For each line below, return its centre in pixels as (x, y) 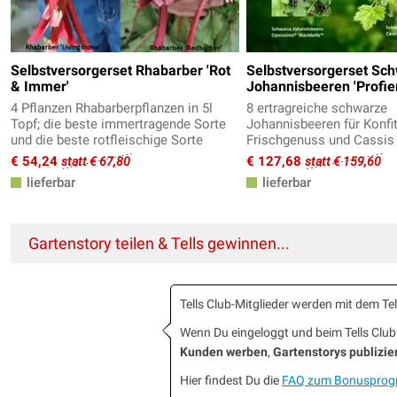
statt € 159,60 (343, 162)
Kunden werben (224, 352)
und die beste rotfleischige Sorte (107, 140)
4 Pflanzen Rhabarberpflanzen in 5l (112, 109)
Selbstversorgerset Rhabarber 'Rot (121, 71)
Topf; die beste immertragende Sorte (118, 125)
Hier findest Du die (231, 381)
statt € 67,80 (96, 162)
